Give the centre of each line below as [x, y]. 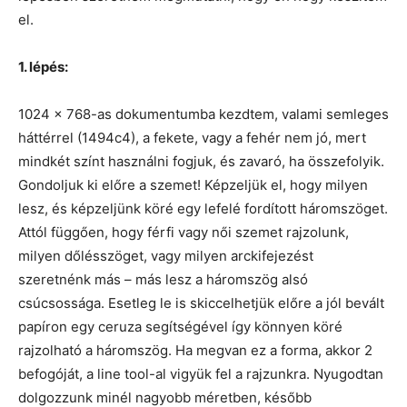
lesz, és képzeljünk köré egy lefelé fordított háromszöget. [203, 208]
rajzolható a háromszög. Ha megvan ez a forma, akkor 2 [195, 350]
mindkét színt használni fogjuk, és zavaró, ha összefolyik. [201, 161]
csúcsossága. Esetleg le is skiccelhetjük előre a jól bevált [201, 303]
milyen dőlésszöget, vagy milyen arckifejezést [166, 256]
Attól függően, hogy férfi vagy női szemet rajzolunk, [184, 232]
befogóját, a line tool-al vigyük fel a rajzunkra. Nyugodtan [201, 374]
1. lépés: [43, 67]
